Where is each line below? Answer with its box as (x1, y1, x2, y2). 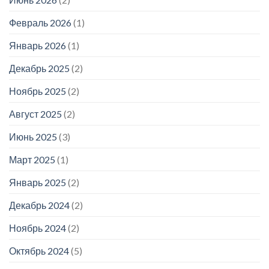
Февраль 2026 (9, 16, 71, 28)
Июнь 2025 (9, 130, 57, 142)
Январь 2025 (9, 176, 66, 188)
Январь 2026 (9, 39, 66, 51)
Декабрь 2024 (9, 199, 70, 211)
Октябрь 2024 (9, 244, 69, 256)
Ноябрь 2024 (9, 222, 66, 234)
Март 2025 (9, 153, 55, 165)
